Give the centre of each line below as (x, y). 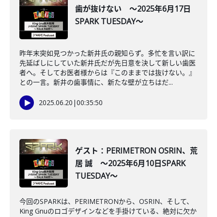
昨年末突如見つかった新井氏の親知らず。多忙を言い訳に (107, 53)
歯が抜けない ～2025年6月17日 (133, 9)
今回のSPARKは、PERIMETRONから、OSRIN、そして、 (106, 201)
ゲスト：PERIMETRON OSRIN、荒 (136, 151)
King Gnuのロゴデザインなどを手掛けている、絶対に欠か (108, 211)
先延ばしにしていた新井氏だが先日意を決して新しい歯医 (108, 63)
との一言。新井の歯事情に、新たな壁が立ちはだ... (96, 82)
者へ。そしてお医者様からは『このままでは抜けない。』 (108, 72)
